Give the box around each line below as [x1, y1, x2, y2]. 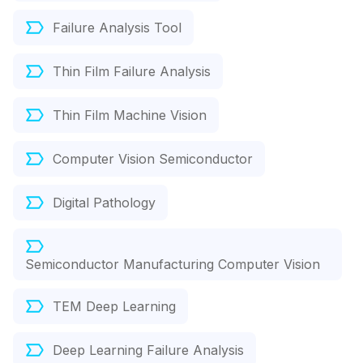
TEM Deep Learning [53, 298, 176, 315]
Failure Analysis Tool [53, 19, 181, 36]
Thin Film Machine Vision [53, 107, 207, 124]
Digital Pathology [53, 194, 156, 211]
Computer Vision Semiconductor [53, 151, 253, 168]
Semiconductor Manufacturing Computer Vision [25, 256, 320, 273]
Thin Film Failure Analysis [53, 63, 211, 80]
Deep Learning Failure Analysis [53, 342, 244, 359]
